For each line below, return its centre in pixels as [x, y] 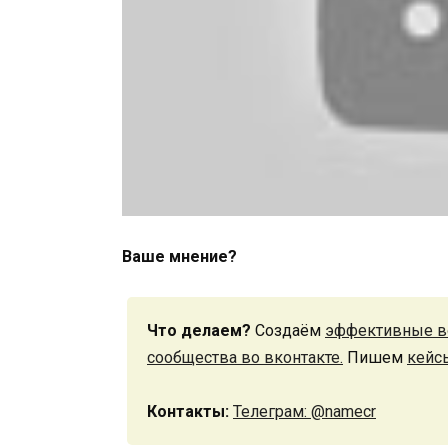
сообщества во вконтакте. [245, 357]
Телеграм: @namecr [304, 411]
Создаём [288, 330]
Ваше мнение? [179, 256]
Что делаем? [199, 330]
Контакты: [188, 411]
